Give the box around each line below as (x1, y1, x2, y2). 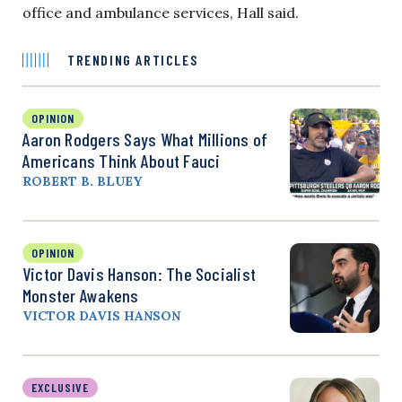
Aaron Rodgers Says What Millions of (22, 128, 268, 151)
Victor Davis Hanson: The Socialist (22, 263, 257, 285)
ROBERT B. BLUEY (22, 173, 142, 190)
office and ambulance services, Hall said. (22, 4, 299, 22)
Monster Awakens (22, 284, 139, 307)
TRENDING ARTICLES (67, 51, 198, 69)
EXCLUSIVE (31, 380, 89, 396)
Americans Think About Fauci (22, 150, 221, 172)
